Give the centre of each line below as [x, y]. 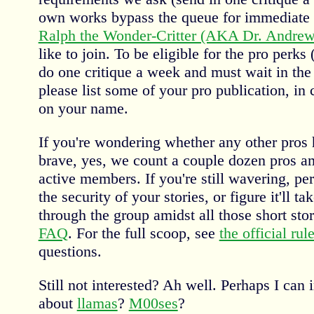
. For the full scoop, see [143, 233]
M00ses [153, 303]
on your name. [83, 108]
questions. [70, 251]
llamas [97, 303]
